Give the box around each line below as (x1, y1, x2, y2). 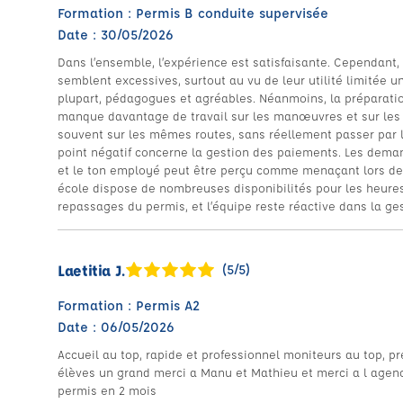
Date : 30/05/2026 (58, 26, 174, 43)
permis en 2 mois (58, 382, 157, 398)
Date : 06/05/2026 (58, 318, 175, 336)
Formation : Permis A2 (58, 297, 200, 314)
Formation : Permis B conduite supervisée (58, 4, 328, 22)
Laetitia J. (58, 260, 126, 280)
